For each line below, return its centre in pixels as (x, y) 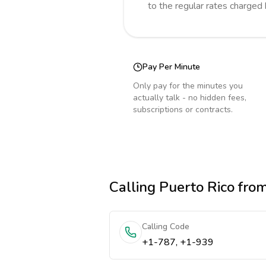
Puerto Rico (197, 187)
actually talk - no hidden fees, (190, 98)
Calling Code (166, 227)
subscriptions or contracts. (183, 110)
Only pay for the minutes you (188, 86)
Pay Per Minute (171, 67)
